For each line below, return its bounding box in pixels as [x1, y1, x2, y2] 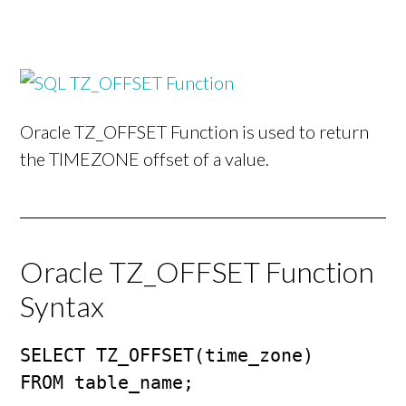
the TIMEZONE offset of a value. [20, 148, 270, 170]
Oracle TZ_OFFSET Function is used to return [20, 121, 370, 143]
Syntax [20, 288, 105, 324]
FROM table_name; [20, 372, 195, 394]
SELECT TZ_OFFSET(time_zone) [20, 344, 314, 367]
